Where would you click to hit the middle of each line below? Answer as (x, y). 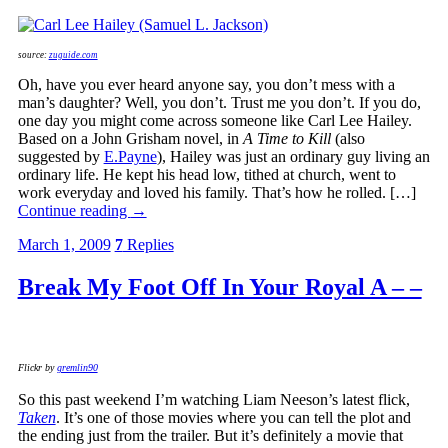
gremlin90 (77, 368)
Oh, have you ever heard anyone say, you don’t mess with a (206, 85)
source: (33, 55)
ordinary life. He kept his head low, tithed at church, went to (206, 175)
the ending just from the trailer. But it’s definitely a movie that (210, 436)
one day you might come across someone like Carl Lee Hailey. (214, 121)
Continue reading (74, 211)
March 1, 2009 (64, 245)
